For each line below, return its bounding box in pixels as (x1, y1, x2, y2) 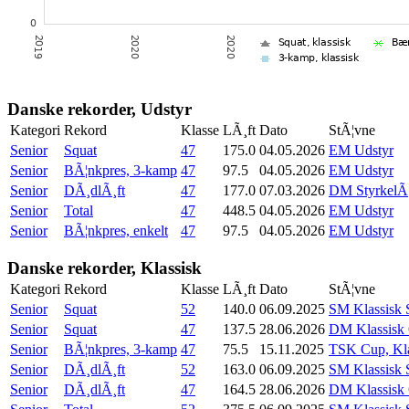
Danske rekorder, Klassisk (7, 257, 202, 278)
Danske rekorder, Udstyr (7, 99, 192, 119)
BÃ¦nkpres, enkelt (64, 222, 168, 238)
